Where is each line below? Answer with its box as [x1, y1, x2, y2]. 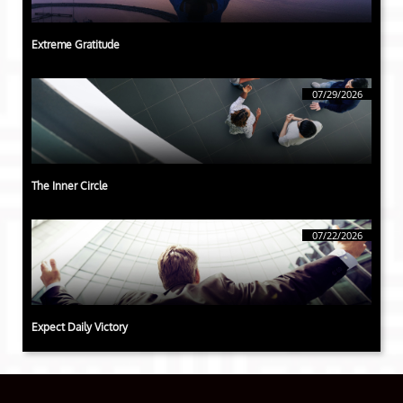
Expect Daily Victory [31, 319, 128, 334]
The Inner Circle [31, 178, 108, 193]
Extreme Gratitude [31, 37, 120, 51]
